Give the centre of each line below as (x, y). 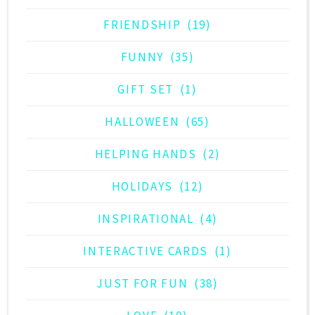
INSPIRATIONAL (146, 219)
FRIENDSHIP (142, 25)
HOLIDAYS (142, 187)
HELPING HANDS (146, 154)
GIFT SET (146, 90)
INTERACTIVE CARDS (146, 251)
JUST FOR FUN (142, 284)
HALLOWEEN (142, 122)
